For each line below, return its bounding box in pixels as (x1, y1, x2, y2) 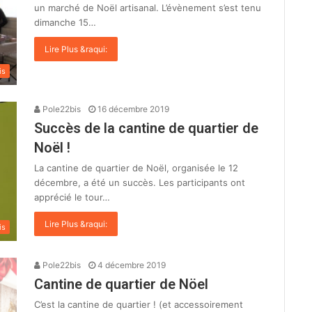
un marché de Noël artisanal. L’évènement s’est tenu (34, 1, 261, 13)
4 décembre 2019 (97, 260, 166, 271)
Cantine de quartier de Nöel (34, 276, 208, 293)
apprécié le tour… (34, 192, 110, 203)
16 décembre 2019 (97, 104, 169, 115)
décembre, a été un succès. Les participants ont (34, 177, 245, 189)
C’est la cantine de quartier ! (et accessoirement (34, 299, 243, 311)
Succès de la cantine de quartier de (34, 120, 258, 137)
